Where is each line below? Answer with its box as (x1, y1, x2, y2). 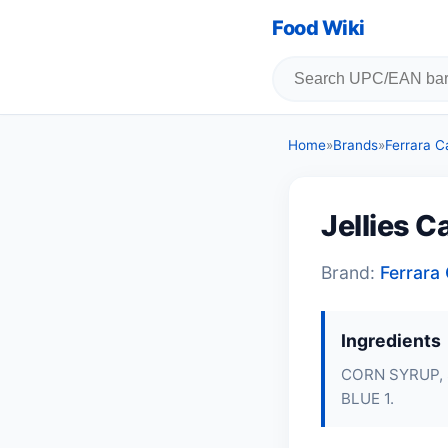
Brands (333, 137, 378, 153)
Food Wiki (272, 16, 365, 40)
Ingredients (341, 330, 441, 351)
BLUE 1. (341, 389, 394, 408)
